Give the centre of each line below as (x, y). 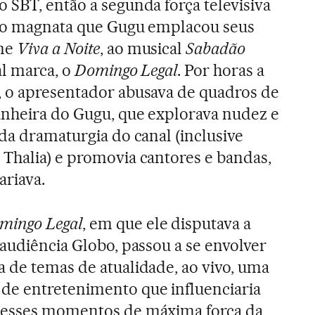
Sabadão (216, 48)
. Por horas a (221, 70)
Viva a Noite (58, 48)
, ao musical (143, 48)
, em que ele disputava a (167, 223)
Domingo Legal (126, 70)
